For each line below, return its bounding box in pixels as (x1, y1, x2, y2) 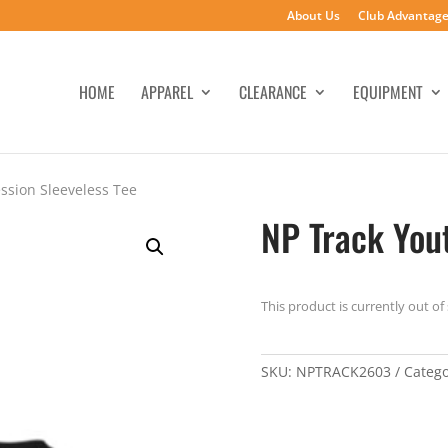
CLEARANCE (238, 80, 307, 104)
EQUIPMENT (352, 80, 423, 104)
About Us (286, 7, 340, 24)
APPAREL (140, 80, 193, 104)
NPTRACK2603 (295, 361, 391, 381)
